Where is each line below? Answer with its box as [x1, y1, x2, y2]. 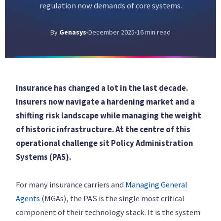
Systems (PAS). [16, 152, 71, 162]
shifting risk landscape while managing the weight [16, 110, 201, 121]
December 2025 [88, 28, 135, 37]
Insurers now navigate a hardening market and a [16, 97, 195, 107]
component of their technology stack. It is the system [16, 207, 200, 218]
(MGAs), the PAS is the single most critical [40, 193, 184, 204]
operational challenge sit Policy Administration [16, 138, 193, 148]
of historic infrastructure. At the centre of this [16, 124, 190, 135]
